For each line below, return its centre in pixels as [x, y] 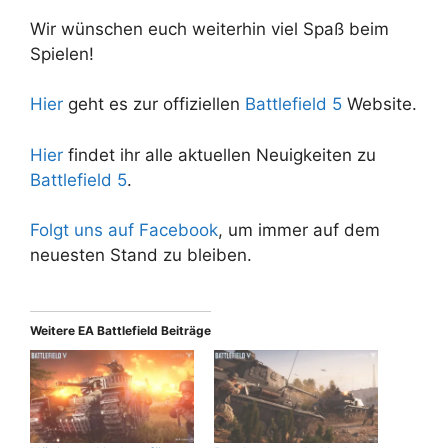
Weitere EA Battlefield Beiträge [120, 330]
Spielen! [62, 53]
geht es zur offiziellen [154, 104]
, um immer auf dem [299, 230]
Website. [379, 104]
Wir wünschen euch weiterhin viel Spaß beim [209, 28]
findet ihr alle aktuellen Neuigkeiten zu [219, 154]
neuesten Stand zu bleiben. [141, 255]
